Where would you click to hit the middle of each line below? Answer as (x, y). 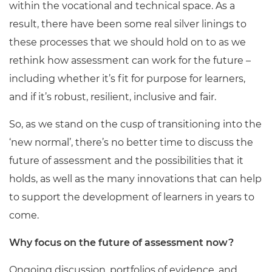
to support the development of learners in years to (132, 197)
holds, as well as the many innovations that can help (135, 179)
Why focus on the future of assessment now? (121, 243)
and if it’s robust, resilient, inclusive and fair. (113, 97)
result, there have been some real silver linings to (128, 24)
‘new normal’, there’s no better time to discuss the (131, 142)
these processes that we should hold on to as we (127, 42)
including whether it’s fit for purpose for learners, (127, 79)
